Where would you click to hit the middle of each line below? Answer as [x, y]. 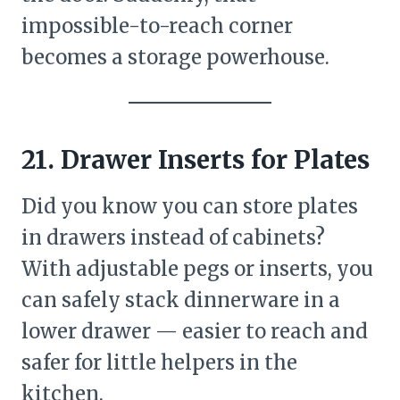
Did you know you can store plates [190, 206]
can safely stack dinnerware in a [181, 300]
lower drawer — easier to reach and [195, 331]
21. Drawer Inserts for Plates [196, 159]
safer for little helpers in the [159, 362]
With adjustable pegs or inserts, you [197, 268]
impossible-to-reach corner [157, 25]
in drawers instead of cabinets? [173, 237]
